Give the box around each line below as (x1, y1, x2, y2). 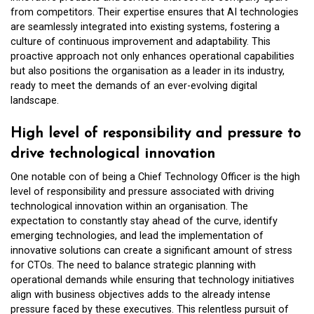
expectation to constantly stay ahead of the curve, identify (11, 214, 278, 227)
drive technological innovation (11, 146, 215, 161)
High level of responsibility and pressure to (11, 125, 301, 141)
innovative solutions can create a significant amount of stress (11, 244, 292, 257)
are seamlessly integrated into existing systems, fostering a (11, 21, 280, 34)
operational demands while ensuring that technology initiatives (11, 273, 294, 286)
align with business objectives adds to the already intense (11, 288, 271, 301)
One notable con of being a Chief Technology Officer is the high (11, 170, 300, 183)
